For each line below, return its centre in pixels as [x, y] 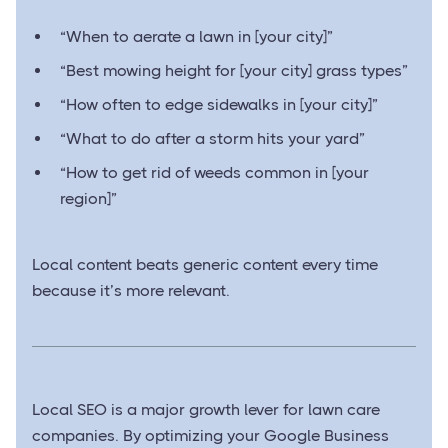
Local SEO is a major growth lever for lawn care [206, 409]
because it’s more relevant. [131, 290]
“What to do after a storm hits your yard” [212, 138]
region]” [88, 198]
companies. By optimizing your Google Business [210, 435]
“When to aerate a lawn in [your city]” [196, 36]
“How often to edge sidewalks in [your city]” [219, 104]
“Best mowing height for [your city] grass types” [234, 70]
